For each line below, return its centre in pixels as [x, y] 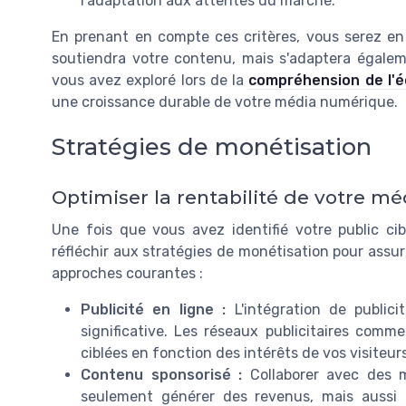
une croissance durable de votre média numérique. [225, 101]
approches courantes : [127, 274]
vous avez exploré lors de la [150, 80]
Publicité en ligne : [154, 310]
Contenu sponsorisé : [162, 375]
